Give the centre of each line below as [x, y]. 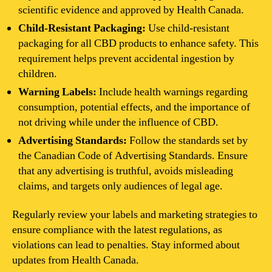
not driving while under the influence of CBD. [118, 122]
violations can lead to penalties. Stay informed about [126, 245]
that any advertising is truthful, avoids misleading [126, 171]
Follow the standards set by [187, 140]
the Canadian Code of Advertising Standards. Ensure [133, 155]
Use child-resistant [188, 28]
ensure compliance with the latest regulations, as [117, 230]
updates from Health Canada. [76, 260]
